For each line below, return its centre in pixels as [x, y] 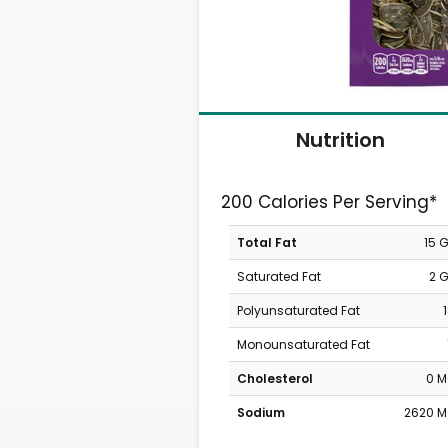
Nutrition [340, 139]
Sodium [260, 412]
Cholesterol [274, 378]
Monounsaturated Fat [303, 344]
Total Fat [266, 242]
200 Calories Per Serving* [329, 202]
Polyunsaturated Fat [298, 310]
